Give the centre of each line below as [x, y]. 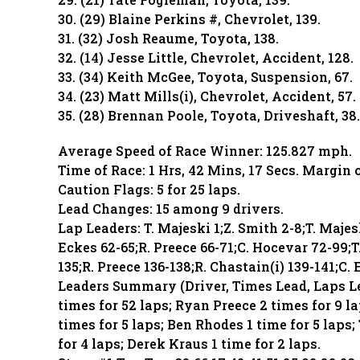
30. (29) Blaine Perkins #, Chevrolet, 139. [189, 19]
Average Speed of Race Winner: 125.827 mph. [205, 151]
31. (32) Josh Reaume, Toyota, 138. [168, 38]
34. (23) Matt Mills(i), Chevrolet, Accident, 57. [207, 96]
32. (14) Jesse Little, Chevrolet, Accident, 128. [206, 57]
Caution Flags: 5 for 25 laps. [149, 189]
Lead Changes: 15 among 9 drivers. [171, 209]
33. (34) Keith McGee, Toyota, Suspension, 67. [205, 77]
